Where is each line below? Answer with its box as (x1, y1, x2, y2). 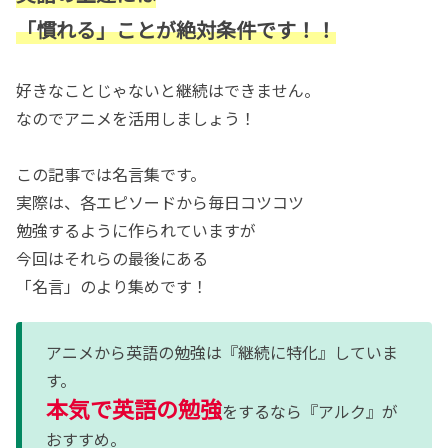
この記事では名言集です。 (16, 161, 206, 186)
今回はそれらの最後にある (16, 245, 208, 270)
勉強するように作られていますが (16, 217, 256, 242)
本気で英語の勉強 (46, 392, 222, 424)
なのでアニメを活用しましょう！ (16, 105, 256, 130)
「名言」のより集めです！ (16, 273, 208, 298)
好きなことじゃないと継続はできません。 (16, 77, 320, 102)
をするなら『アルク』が (222, 399, 398, 423)
